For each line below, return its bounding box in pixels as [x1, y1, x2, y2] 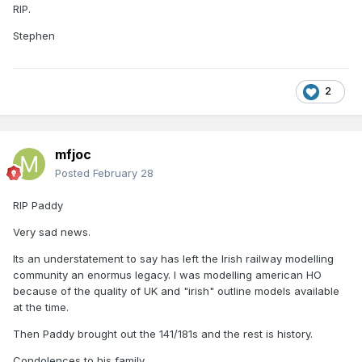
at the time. [13, 300, 69, 314]
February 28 [93, 166, 154, 179]
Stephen [13, 28, 55, 42]
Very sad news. [13, 225, 90, 238]
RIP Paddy [13, 198, 63, 212]
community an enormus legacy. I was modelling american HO [13, 267, 322, 281]
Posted [55, 166, 93, 179]
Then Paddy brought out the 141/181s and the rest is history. [13, 326, 313, 340]
